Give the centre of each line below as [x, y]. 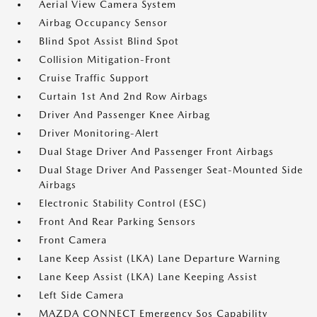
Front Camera [73, 240]
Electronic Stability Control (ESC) [123, 203]
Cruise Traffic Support [94, 78]
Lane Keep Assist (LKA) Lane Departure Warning [160, 258]
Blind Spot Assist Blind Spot [109, 41]
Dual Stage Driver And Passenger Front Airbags [156, 151]
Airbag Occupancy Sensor [103, 23]
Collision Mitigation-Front [105, 59]
